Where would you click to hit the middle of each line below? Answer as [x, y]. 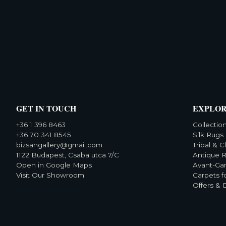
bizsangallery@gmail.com [59, 145]
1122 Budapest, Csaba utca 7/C [68, 155]
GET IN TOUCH [46, 108]
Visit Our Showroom [50, 175]
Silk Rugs [208, 134]
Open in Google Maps [54, 165]
